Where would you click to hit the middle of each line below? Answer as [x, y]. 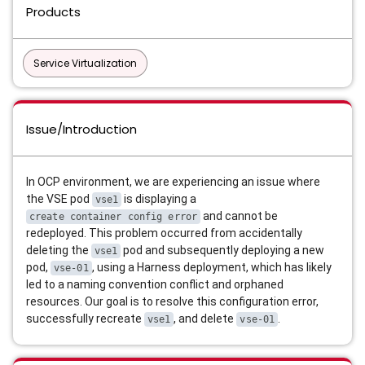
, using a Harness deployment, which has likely [211, 267]
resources [53, 301]
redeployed [55, 233]
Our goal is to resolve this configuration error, [202, 301]
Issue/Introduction [81, 129]
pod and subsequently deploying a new [223, 250]
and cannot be [239, 216]
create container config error [113, 217]
